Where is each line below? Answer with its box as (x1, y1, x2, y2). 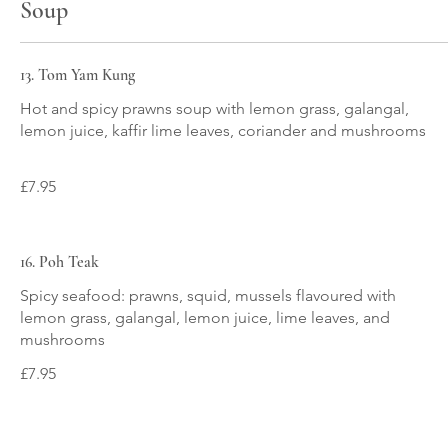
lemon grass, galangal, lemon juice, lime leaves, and (20, 308, 390, 327)
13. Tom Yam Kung (20, 65, 135, 85)
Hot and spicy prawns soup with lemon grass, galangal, (20, 99, 409, 118)
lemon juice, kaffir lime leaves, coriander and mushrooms (20, 121, 426, 140)
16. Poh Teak (20, 252, 99, 272)
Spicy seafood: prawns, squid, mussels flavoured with (20, 286, 396, 305)
